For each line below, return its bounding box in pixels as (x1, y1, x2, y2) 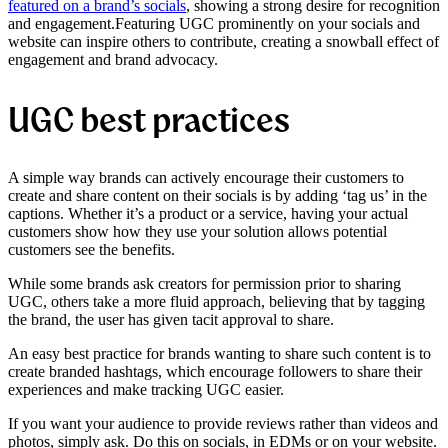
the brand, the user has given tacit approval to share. (8, 311, 334, 329)
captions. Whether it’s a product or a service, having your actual (8, 205, 408, 223)
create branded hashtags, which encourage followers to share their (8, 363, 422, 381)
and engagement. (8, 15, 115, 33)
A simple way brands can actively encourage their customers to (8, 169, 404, 187)
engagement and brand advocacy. (8, 51, 221, 69)
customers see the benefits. (8, 241, 175, 259)
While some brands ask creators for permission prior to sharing (8, 275, 401, 293)
